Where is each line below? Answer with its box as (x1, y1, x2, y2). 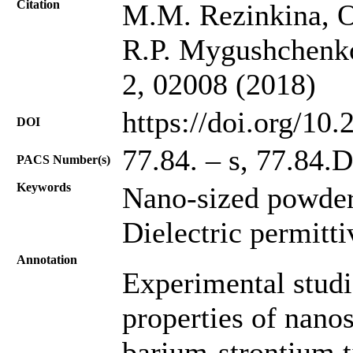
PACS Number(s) (17, 152, 110, 166)
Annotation (17, 252, 77, 266)
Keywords (17, 180, 71, 194)
